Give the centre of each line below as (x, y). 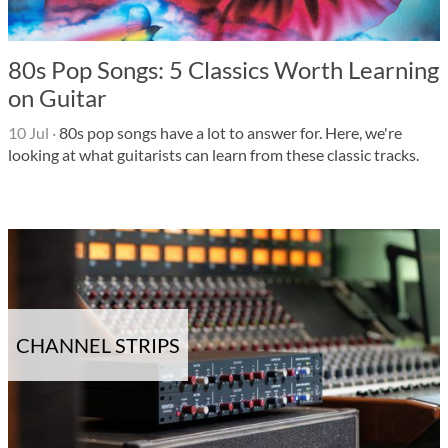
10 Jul (28, 132)
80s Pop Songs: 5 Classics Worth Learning (223, 69)
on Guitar (57, 97)
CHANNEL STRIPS (98, 344)
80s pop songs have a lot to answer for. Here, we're (229, 132)
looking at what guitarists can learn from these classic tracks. (213, 154)
